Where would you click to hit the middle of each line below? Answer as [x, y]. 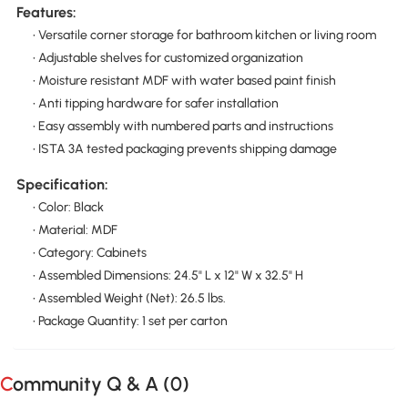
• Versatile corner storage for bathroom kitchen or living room [204, 36]
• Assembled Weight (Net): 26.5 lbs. [129, 299]
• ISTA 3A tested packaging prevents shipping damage [184, 149]
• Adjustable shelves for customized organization [168, 58]
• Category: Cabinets [89, 253]
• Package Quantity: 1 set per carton [130, 321]
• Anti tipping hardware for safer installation [155, 104]
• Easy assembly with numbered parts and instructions [183, 127]
